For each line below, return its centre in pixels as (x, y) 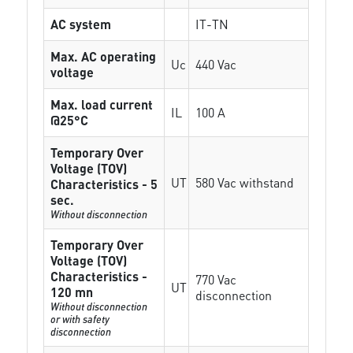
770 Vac (216, 279)
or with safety (80, 319)
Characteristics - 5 (104, 184)
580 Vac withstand (245, 182)
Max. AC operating (104, 56)
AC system (81, 24)
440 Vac (216, 64)
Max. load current (102, 104)
